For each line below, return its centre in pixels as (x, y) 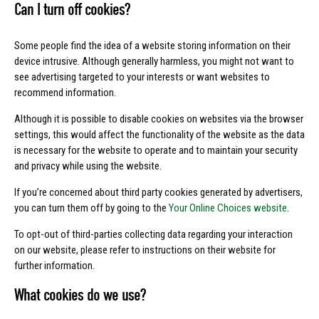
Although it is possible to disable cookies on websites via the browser (159, 119)
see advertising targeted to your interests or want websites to (142, 77)
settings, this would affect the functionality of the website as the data (159, 135)
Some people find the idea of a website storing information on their (152, 46)
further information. (54, 266)
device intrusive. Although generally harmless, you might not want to (154, 62)
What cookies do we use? (80, 295)
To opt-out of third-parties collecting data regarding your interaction (153, 235)
